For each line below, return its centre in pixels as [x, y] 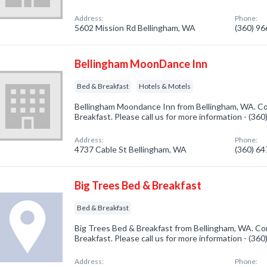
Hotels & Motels [165, 86]
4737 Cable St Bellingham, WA [131, 149]
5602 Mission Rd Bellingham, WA [135, 28]
